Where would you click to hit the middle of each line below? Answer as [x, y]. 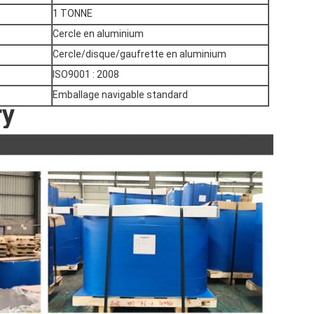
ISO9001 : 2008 [86, 75]
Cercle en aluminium [98, 34]
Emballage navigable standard [120, 95]
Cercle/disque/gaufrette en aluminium [139, 54]
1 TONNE [73, 14]
